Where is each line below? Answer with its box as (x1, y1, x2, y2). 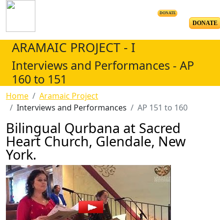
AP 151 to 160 (137, 102, 188, 113)
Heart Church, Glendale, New (6, 132, 186, 150)
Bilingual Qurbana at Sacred (6, 119, 181, 137)
